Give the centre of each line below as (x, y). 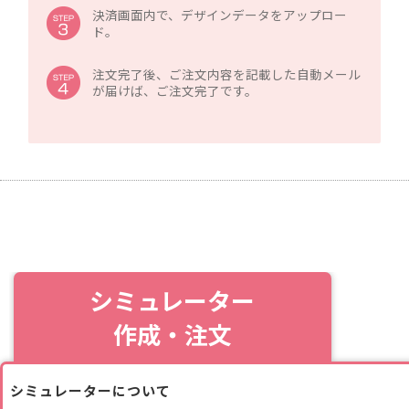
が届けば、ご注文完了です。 (175, 90)
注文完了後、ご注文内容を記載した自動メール (227, 73)
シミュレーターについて (90, 390)
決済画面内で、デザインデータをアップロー (220, 14)
